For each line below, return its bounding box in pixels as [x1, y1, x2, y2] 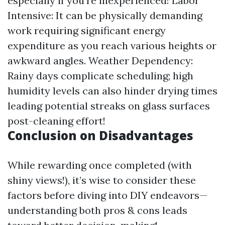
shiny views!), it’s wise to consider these [8, 174, 196, 186]
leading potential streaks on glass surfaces [8, 99, 210, 112]
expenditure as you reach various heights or [8, 39, 216, 52]
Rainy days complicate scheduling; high [8, 69, 193, 82]
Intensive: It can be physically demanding [8, 9, 202, 22]
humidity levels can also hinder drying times [8, 84, 217, 97]
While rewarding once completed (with [8, 159, 192, 171]
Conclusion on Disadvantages [8, 127, 193, 144]
